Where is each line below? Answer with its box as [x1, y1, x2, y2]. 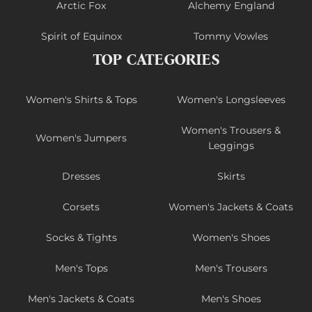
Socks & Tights [45, 231, 117, 244]
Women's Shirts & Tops [25, 93, 137, 106]
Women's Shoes [192, 231, 270, 244]
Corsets [63, 200, 100, 213]
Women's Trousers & [181, 123, 281, 136]
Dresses [62, 169, 100, 182]
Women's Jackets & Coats [169, 200, 293, 213]
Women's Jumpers [36, 131, 127, 144]
